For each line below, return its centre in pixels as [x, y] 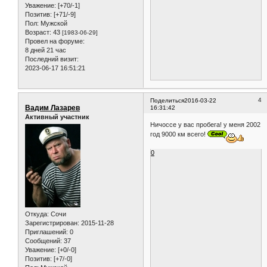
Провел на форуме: [55, 41]
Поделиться [167, 100]
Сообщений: [44, 241]
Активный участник [57, 117]
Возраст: [38, 32]
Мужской [53, 24]
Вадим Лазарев [52, 108]
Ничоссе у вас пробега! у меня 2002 [206, 125]
